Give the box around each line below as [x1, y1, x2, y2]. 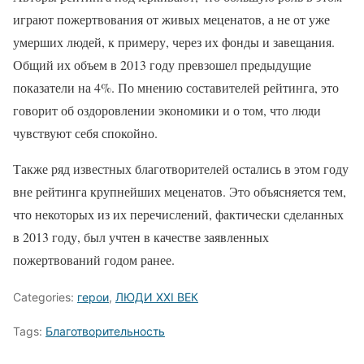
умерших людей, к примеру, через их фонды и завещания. [13, 33, 335, 51]
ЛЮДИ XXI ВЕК [115, 290, 198, 305]
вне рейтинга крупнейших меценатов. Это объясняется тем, [13, 183, 346, 201]
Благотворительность [45, 324, 165, 339]
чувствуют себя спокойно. [13, 124, 158, 142]
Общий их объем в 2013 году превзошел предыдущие [13, 56, 311, 74]
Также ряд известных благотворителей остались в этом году [13, 160, 349, 178]
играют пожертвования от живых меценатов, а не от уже [13, 11, 330, 28]
